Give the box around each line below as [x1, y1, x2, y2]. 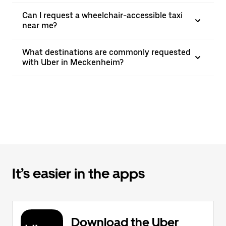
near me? [22, 21, 57, 30]
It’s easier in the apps [12, 165, 145, 182]
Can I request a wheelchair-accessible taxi [22, 11, 183, 20]
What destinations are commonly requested [22, 47, 191, 57]
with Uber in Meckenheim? [22, 58, 124, 67]
